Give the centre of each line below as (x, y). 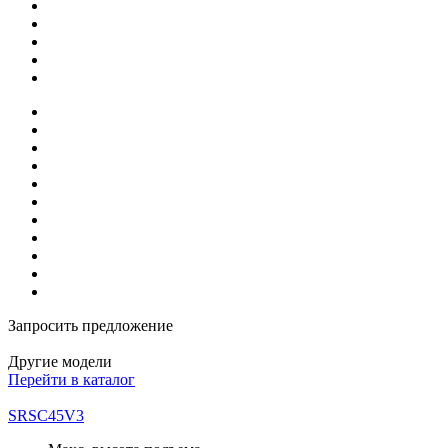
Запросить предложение (90, 326)
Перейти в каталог (71, 380)
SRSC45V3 (46, 416)
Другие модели (60, 362)
